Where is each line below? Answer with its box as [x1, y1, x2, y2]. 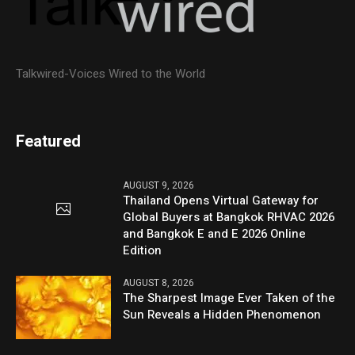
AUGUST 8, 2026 [123, 276, 195, 291]
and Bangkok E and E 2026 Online [123, 225, 307, 243]
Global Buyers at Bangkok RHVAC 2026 [123, 208, 335, 227]
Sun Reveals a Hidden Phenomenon [123, 306, 322, 324]
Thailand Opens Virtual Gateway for [123, 192, 319, 210]
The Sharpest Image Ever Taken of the [123, 289, 336, 307]
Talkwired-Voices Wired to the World [16, 65, 206, 83]
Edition [123, 242, 162, 260]
